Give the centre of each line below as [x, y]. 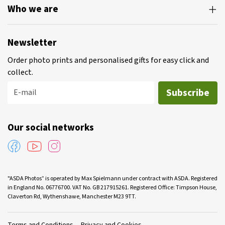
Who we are [33, 10]
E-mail [25, 93]
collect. [20, 73]
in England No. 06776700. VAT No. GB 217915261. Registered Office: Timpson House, [112, 188]
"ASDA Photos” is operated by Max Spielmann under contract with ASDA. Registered [113, 179]
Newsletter [32, 43]
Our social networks [51, 128]
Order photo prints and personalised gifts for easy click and [108, 61]
